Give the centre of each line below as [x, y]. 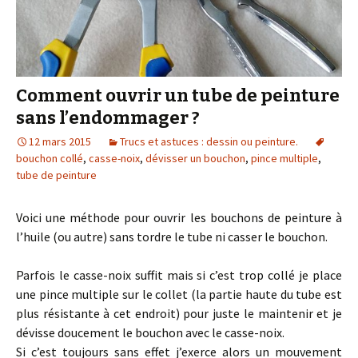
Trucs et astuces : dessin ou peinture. [209, 142]
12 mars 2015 [60, 142]
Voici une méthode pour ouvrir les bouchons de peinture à [179, 218]
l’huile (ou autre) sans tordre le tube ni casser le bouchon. [172, 237]
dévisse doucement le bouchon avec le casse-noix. [150, 333]
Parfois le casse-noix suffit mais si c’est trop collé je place [179, 275]
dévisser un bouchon [195, 159]
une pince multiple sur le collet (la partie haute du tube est [179, 294]
